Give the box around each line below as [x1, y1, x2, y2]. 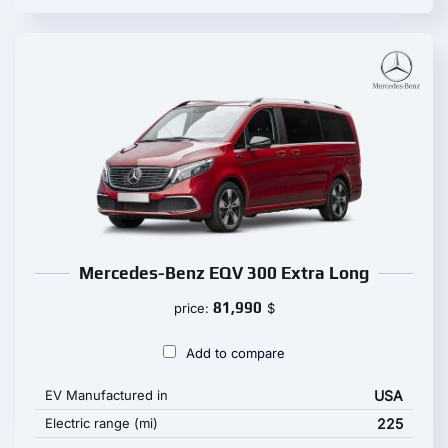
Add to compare [186, 345, 285, 361]
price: [173, 300, 213, 316]
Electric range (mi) [45, 415, 158, 431]
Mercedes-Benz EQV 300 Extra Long [79, 263, 369, 283]
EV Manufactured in [45, 387, 168, 403]
